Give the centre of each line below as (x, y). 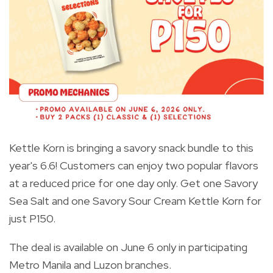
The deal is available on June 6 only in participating (128, 247)
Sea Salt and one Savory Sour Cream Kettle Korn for (135, 200)
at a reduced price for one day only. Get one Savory (133, 183)
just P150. (32, 218)
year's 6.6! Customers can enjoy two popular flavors (134, 165)
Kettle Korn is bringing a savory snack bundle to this (131, 147)
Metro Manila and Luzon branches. (90, 264)
